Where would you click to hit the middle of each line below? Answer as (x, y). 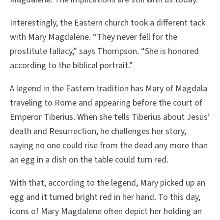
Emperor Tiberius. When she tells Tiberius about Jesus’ (110, 117)
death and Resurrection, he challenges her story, (98, 132)
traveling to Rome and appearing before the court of (106, 103)
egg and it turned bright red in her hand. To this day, (105, 197)
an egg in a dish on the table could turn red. (89, 160)
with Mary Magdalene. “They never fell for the (94, 37)
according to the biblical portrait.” (71, 66)
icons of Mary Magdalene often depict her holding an (106, 212)
